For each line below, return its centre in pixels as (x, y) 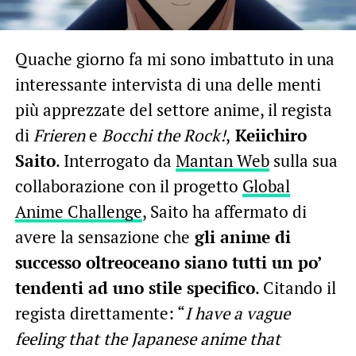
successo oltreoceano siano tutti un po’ (168, 262)
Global (266, 186)
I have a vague (237, 313)
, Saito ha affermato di (224, 211)
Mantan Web (222, 160)
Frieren (61, 135)
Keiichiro (268, 135)
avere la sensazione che (102, 236)
